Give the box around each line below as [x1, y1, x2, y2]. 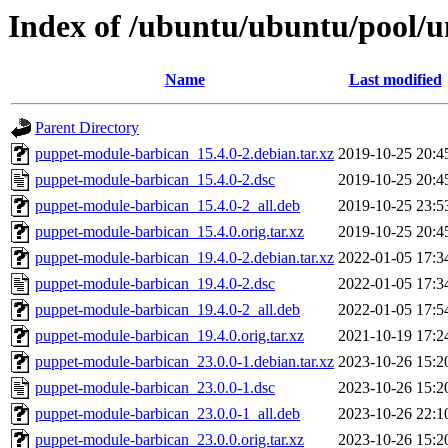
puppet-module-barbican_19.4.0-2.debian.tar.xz [35, 249, 334, 267]
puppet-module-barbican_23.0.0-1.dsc [35, 379, 275, 397]
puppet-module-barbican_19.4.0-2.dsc [35, 275, 275, 293]
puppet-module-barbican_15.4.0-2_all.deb [35, 197, 300, 215]
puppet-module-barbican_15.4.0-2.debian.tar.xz [35, 145, 334, 163]
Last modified [348, 71, 442, 89]
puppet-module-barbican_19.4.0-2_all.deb [35, 301, 300, 319]
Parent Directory [35, 119, 139, 137]
